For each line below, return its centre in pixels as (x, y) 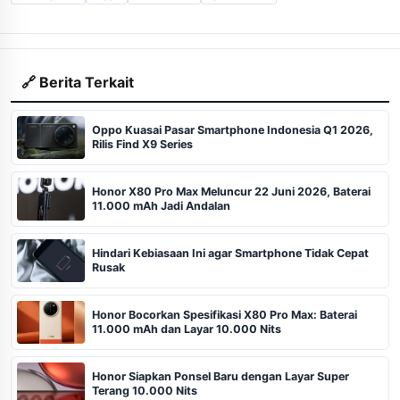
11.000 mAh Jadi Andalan (161, 205)
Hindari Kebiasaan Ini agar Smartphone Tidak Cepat (230, 253)
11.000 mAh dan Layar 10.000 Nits (187, 329)
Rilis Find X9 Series (142, 144)
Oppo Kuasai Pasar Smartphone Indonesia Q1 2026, (233, 129)
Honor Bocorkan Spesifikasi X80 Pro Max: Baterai (225, 314)
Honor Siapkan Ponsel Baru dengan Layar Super (221, 376)
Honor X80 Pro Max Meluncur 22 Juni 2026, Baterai (231, 191)
